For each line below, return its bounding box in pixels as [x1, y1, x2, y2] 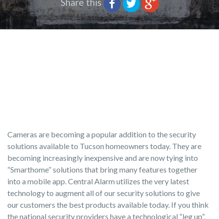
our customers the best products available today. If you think [7, 200, 209, 209]
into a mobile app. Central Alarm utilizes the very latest [7, 176, 189, 186]
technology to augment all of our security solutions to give [7, 188, 200, 197]
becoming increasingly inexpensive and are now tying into [7, 153, 198, 162]
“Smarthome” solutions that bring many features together [7, 165, 197, 174]
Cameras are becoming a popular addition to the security [7, 130, 196, 139]
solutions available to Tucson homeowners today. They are [7, 141, 201, 151]
